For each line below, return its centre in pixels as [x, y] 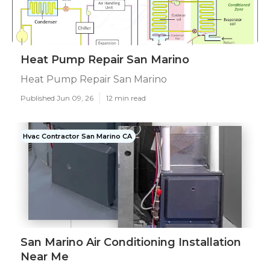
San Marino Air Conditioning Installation [131, 242]
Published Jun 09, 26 [57, 98]
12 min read [126, 98]
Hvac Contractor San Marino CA [77, 136]
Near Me [45, 257]
